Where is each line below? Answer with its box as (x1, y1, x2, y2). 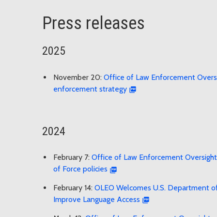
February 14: (53, 183, 94, 193)
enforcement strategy (53, 84, 127, 93)
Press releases (42, 13, 145, 33)
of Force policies (53, 164, 108, 174)
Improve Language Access (53, 195, 140, 204)
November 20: (53, 72, 104, 82)
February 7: (53, 153, 92, 162)
